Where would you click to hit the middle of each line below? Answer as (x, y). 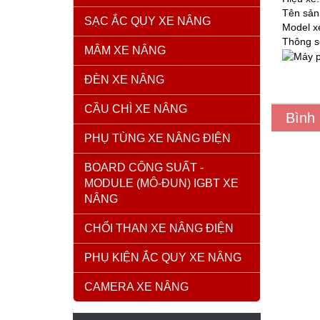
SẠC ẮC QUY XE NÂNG (147, 21)
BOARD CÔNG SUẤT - (144, 167)
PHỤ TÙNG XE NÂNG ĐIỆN (157, 138)
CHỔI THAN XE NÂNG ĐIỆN (159, 228)
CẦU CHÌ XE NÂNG (136, 109)
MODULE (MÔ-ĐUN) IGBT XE (161, 183)
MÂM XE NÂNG (125, 50)
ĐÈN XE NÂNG (124, 79)
